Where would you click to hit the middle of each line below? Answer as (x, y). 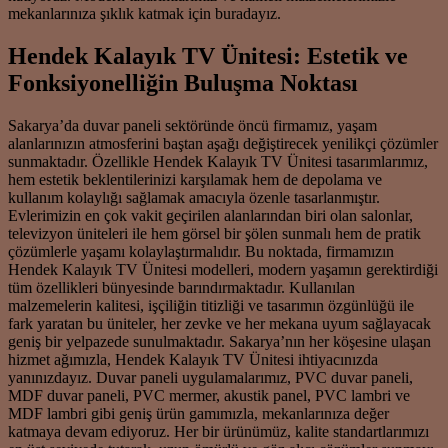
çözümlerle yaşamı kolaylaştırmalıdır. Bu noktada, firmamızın (201, 251)
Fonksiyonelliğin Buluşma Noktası (183, 82)
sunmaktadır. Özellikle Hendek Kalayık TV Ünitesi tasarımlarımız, (218, 161)
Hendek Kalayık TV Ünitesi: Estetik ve (208, 55)
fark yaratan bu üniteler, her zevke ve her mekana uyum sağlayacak (219, 323)
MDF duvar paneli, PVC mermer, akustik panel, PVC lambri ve (209, 395)
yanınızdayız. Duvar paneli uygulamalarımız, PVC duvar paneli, (210, 377)
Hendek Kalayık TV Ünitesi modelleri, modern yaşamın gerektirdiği (223, 269)
